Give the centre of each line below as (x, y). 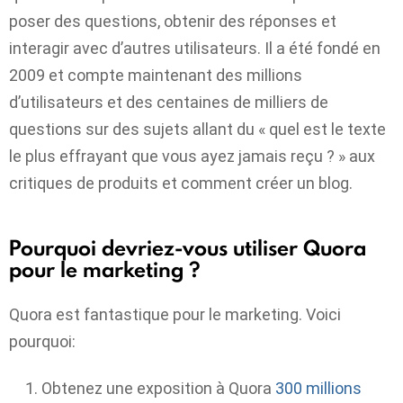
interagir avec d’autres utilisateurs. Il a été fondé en (195, 49)
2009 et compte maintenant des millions (156, 76)
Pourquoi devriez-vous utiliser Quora (188, 248)
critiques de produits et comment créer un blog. (181, 184)
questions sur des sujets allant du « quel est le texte (197, 130)
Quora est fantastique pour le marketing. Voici (175, 314)
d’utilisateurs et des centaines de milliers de (169, 103)
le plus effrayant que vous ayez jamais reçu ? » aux (192, 157)
